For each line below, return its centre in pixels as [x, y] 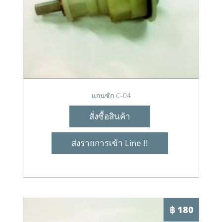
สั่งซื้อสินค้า [110, 116]
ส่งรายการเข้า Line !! [110, 143]
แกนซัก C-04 [111, 95]
